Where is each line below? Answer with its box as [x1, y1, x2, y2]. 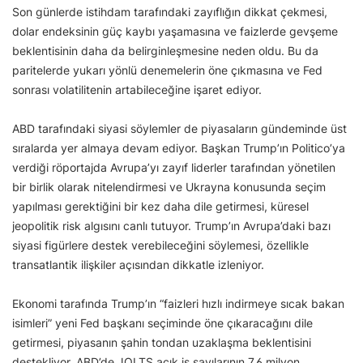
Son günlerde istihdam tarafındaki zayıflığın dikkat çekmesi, [12, 4, 327, 19]
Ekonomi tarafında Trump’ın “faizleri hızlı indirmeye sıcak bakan [12, 296, 344, 310]
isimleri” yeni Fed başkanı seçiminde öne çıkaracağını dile [12, 315, 313, 330]
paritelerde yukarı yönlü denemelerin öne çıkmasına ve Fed [12, 62, 322, 77]
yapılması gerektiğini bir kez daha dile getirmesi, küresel [12, 199, 309, 213]
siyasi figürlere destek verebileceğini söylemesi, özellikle [12, 237, 309, 252]
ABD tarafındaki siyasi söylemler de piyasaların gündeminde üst [12, 121, 347, 135]
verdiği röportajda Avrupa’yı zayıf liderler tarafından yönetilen [12, 160, 335, 174]
